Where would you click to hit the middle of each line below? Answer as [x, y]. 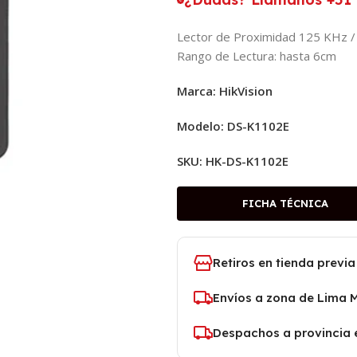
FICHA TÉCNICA [285, 203]
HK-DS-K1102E [247, 161]
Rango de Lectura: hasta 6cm [257, 56]
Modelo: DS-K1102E [233, 126]
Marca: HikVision [225, 91]
